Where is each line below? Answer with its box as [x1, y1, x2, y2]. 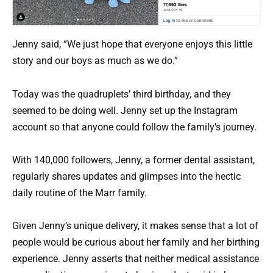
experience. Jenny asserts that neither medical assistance [12, 252, 259, 264]
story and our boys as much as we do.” [12, 55, 178, 67]
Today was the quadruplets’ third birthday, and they [12, 88, 231, 100]
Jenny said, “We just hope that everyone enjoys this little [12, 38, 252, 51]
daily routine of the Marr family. [12, 186, 147, 199]
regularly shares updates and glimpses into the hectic [12, 170, 241, 182]
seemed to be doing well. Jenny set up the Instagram [12, 104, 238, 116]
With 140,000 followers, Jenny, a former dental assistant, [12, 154, 255, 166]
